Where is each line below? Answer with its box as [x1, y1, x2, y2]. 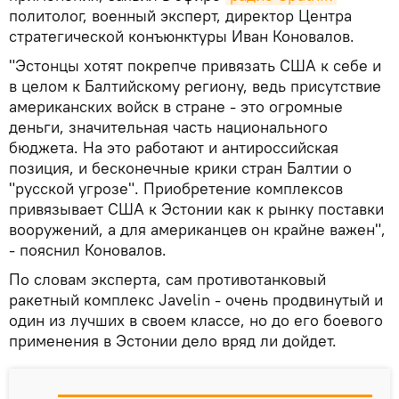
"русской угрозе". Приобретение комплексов [9, 178, 343, 199]
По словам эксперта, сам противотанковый [9, 269, 326, 290]
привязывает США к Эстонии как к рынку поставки [9, 199, 384, 220]
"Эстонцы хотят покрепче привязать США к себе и [9, 55, 381, 77]
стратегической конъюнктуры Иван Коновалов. [9, 26, 354, 47]
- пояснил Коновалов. [9, 240, 167, 261]
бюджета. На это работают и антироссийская [9, 137, 338, 159]
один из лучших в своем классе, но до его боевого [9, 310, 383, 331]
